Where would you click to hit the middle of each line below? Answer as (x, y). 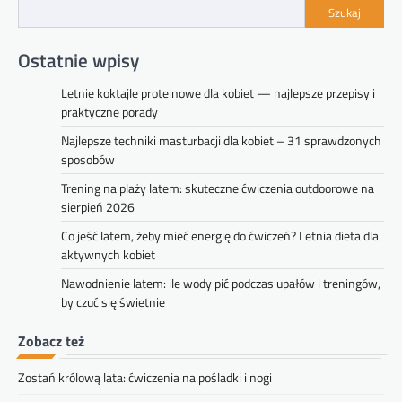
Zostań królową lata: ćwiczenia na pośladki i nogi (145, 378)
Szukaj (345, 12)
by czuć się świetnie (113, 302)
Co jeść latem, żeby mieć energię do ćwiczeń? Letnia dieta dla (220, 236)
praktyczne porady (109, 112)
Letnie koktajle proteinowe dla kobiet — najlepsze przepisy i (218, 93)
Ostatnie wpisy (79, 61)
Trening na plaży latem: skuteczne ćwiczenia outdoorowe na (218, 188)
